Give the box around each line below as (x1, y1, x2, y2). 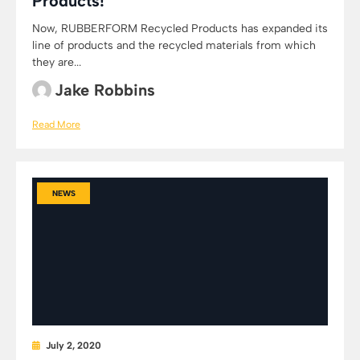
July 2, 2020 (46, 340, 101, 351)
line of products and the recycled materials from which (32, 39, 316, 52)
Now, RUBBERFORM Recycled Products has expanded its (32, 22, 328, 35)
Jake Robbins (55, 80, 155, 100)
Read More (32, 118, 80, 130)
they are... (32, 55, 81, 69)
